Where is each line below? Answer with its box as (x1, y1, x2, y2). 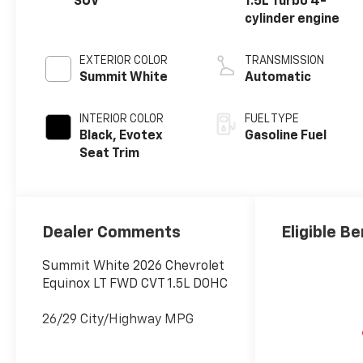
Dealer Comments (42, 224, 181, 241)
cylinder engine (245, 13, 340, 27)
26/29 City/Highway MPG (42, 313, 194, 327)
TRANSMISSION (245, 55, 325, 67)
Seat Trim (79, 147, 140, 161)
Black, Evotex (79, 130, 164, 143)
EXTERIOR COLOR (79, 55, 169, 67)
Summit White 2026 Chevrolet (42, 259, 225, 273)
